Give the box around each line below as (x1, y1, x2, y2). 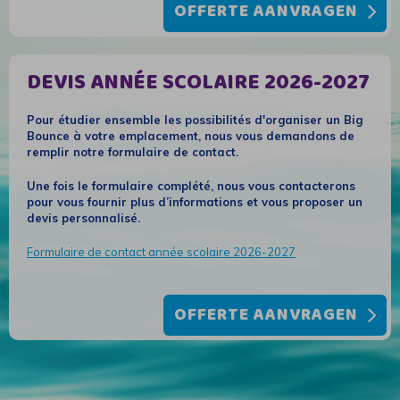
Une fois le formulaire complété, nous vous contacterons (27, 179, 355, 193)
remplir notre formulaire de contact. (27, 145, 238, 159)
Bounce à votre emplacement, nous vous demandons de (27, 129, 354, 143)
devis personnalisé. (27, 211, 140, 225)
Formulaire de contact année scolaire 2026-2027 (27, 245, 296, 259)
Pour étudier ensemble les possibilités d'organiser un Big (27, 112, 362, 127)
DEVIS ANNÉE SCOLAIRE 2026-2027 (27, 66, 370, 100)
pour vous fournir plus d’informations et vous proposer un (27, 195, 362, 209)
